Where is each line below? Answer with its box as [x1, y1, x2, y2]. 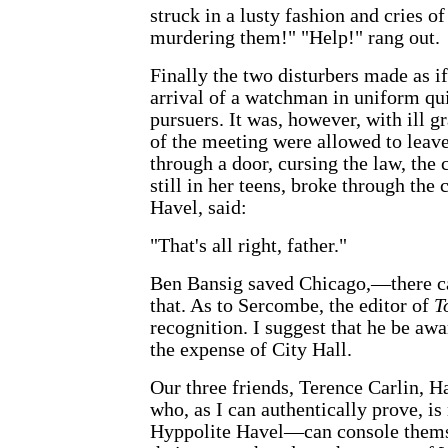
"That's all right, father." [150, 235, 347, 257]
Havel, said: [150, 197, 247, 219]
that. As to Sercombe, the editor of [150, 295, 434, 317]
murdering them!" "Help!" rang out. [150, 27, 440, 49]
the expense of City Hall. [150, 339, 352, 361]
